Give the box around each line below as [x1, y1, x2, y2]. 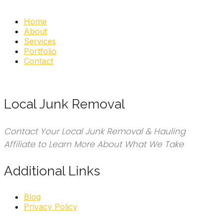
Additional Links [4, 164, 100, 179]
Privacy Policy [24, 202, 77, 212]
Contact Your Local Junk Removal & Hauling [4, 125, 185, 138]
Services [24, 36, 56, 47]
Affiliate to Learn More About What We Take [4, 138, 184, 151]
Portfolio [24, 46, 56, 56]
